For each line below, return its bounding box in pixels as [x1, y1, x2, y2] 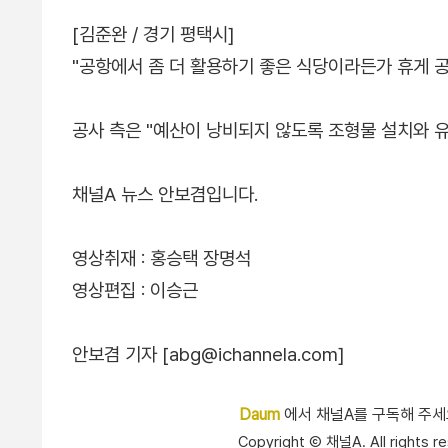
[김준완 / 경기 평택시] [72, 23, 235, 46]
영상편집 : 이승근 [72, 279, 198, 302]
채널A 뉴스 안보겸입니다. [72, 183, 258, 206]
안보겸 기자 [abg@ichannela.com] [72, 343, 345, 366]
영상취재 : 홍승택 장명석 [72, 247, 251, 270]
